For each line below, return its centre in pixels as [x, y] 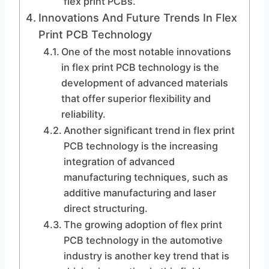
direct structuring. [105, 208]
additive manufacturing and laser [140, 193]
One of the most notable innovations [146, 52]
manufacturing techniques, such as [146, 177]
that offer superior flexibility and [136, 98]
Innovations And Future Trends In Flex [138, 18]
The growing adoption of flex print [143, 225]
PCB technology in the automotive [143, 240]
